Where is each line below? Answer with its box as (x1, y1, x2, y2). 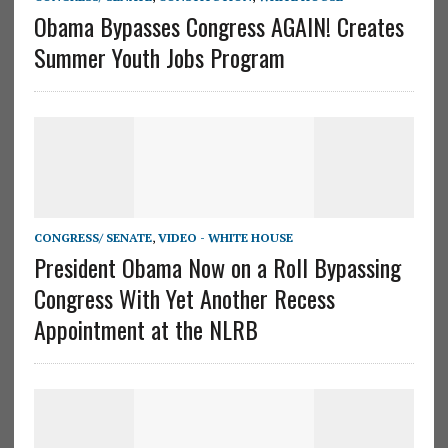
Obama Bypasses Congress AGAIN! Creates (33, 8, 404, 45)
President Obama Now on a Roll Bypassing (33, 249, 401, 286)
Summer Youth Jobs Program (33, 39, 285, 76)
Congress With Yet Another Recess (33, 280, 335, 317)
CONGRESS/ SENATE (33, 230, 152, 246)
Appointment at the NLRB (33, 311, 258, 348)
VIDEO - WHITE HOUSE (157, 230, 293, 246)
